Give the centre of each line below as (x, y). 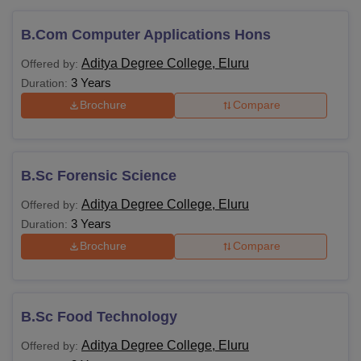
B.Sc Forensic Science (99, 175)
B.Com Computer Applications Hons (146, 34)
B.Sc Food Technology (99, 316)
